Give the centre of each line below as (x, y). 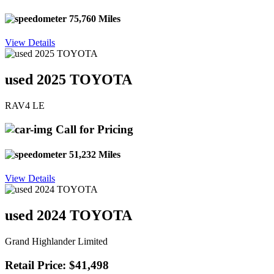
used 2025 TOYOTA (68, 80)
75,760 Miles (94, 18)
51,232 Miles (94, 154)
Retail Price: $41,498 (57, 265)
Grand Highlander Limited (56, 242)
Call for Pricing (93, 129)
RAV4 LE (25, 106)
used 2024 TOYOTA (68, 216)
